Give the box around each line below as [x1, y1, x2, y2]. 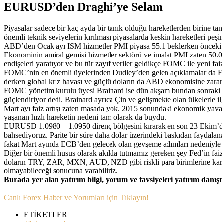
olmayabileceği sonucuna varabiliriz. [4, 166, 118, 175]
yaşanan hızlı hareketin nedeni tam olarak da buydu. [4, 112, 168, 121]
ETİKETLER [24, 210, 67, 219]
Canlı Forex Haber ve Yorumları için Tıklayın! [4, 193, 149, 202]
